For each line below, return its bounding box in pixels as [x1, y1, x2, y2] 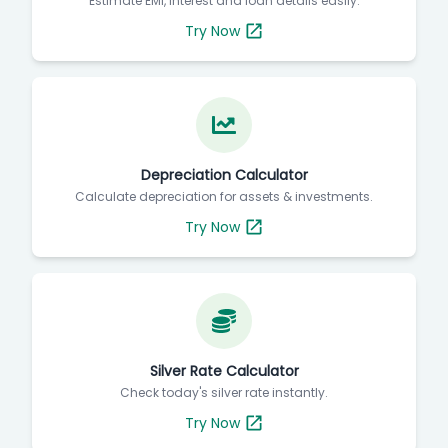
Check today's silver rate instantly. [120, 384, 328, 401]
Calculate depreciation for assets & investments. [75, 188, 373, 205]
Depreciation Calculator [140, 165, 308, 185]
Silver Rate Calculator [149, 361, 299, 381]
